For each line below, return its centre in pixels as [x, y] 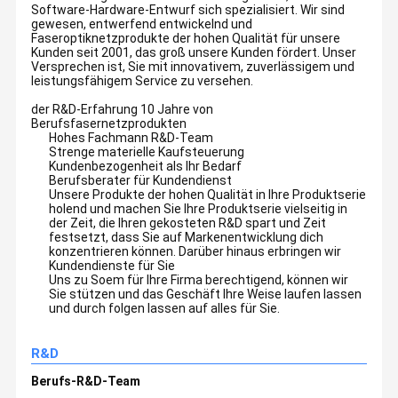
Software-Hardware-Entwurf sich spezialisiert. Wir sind [188, 10]
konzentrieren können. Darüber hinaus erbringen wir [195, 252]
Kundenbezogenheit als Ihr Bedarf [146, 167]
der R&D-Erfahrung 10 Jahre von [123, 110]
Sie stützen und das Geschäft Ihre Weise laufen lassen [206, 295]
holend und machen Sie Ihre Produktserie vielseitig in [199, 209]
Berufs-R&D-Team [86, 382]
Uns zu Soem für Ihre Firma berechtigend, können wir [199, 280]
